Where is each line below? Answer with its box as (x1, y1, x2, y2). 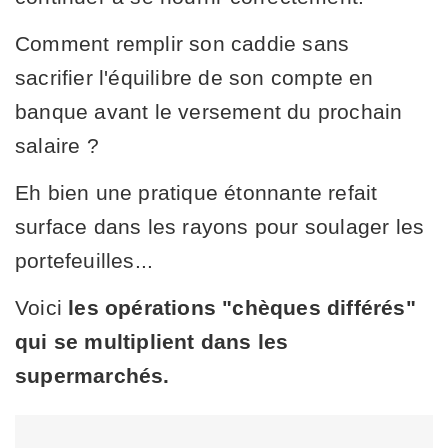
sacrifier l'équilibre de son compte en (15, 65, 374, 89)
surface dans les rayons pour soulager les (15, 214, 425, 238)
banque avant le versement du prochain (15, 99, 403, 123)
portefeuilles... (15, 248, 154, 272)
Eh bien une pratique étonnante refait (15, 180, 378, 204)
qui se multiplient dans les (15, 329, 289, 353)
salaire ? (15, 133, 99, 157)
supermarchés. (15, 363, 170, 387)
